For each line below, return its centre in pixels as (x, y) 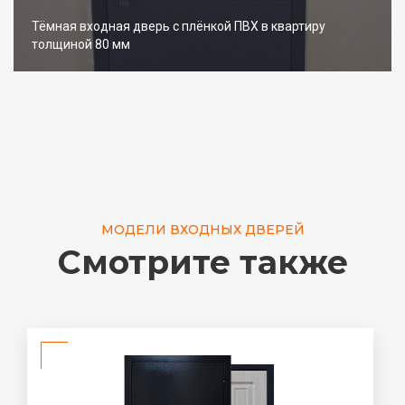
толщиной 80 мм (81, 44)
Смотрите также (202, 262)
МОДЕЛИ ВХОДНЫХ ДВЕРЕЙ (202, 229)
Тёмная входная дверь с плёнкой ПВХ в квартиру (179, 26)
